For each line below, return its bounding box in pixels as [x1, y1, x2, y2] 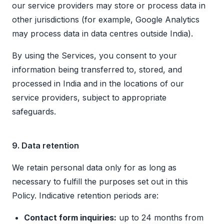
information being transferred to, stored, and [12, 64, 182, 75]
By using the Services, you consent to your [12, 50, 177, 61]
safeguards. [12, 106, 56, 117]
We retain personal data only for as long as [12, 162, 176, 173]
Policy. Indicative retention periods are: [12, 190, 158, 201]
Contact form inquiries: [24, 212, 116, 223]
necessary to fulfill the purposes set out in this [12, 176, 188, 187]
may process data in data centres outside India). [12, 28, 193, 39]
